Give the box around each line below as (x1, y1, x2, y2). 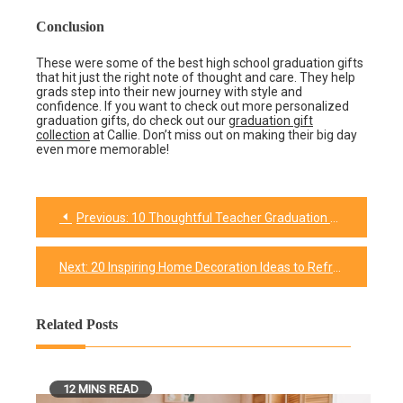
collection (36, 128, 90, 143)
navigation (36, 239, 100, 255)
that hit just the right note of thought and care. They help (36, 70, 355, 85)
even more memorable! (36, 142, 169, 157)
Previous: (76, 210, 129, 226)
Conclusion (36, 19, 104, 35)
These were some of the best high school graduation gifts (36, 56, 363, 71)
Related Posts (36, 317, 118, 333)
